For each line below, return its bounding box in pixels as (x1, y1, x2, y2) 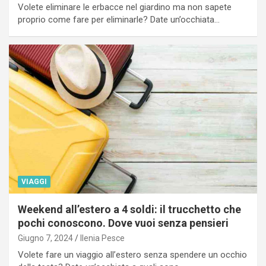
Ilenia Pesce (80, 233, 125, 243)
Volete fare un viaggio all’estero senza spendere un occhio (18, 249, 247, 260)
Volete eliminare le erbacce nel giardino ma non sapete (18, 1, 232, 12)
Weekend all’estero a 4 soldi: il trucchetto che (18, 202, 241, 216)
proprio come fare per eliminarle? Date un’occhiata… (18, 14, 220, 25)
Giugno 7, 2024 (18, 233, 73, 243)
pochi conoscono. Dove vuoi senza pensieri (18, 216, 229, 229)
